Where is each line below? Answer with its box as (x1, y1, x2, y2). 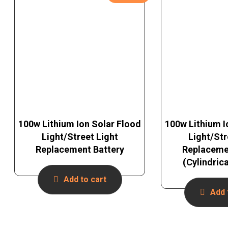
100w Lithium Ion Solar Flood (18, 119, 141, 130)
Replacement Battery (35, 144, 124, 155)
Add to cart (63, 175, 106, 185)
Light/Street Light (41, 131, 118, 142)
